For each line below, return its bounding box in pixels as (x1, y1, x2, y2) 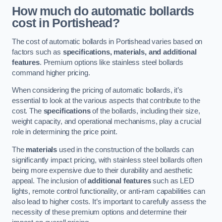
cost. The (12, 107, 44, 115)
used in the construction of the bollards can (57, 145, 194, 154)
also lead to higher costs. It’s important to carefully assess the (12, 197, 206, 206)
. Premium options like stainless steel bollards (39, 58, 184, 66)
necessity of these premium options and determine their (12, 208, 187, 216)
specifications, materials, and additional (62, 48, 197, 56)
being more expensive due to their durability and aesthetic (12, 166, 193, 174)
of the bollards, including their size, (90, 107, 200, 115)
